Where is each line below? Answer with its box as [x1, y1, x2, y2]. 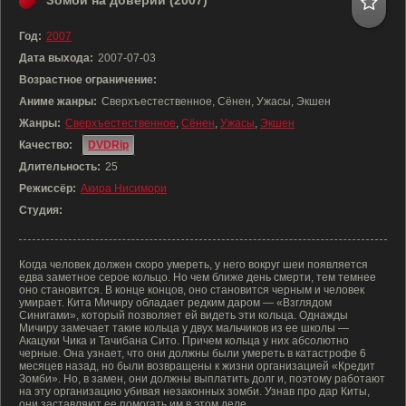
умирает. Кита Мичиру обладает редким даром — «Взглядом [19, 296, 332, 309]
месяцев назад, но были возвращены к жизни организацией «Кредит [19, 360, 375, 372]
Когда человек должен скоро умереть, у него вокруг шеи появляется [19, 258, 368, 271]
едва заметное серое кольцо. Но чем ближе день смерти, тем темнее [19, 271, 376, 284]
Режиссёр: [19, 182, 76, 195]
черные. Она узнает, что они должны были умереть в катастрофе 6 [19, 347, 366, 360]
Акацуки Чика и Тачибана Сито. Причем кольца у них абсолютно [19, 334, 349, 347]
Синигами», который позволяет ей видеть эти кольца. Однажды [19, 309, 348, 322]
